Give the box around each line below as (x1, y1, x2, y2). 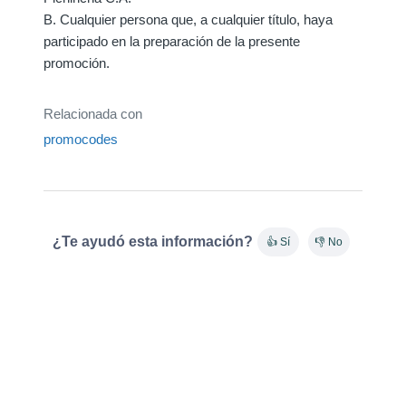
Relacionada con (43, 105, 142, 121)
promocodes (43, 130, 118, 147)
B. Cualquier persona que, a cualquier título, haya (43, 11, 333, 27)
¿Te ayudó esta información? (52, 233, 253, 249)
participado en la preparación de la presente (43, 33, 300, 49)
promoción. (43, 54, 110, 71)
